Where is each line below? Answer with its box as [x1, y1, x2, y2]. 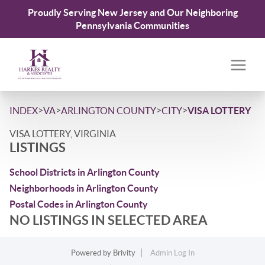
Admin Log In [150, 248, 195, 257]
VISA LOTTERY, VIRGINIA [9, 128, 116, 139]
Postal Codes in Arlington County [9, 199, 148, 209]
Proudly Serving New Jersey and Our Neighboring [27, 7, 238, 18]
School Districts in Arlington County [9, 167, 160, 177]
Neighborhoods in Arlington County [9, 183, 159, 193]
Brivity [112, 248, 135, 257]
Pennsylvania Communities [76, 20, 189, 31]
